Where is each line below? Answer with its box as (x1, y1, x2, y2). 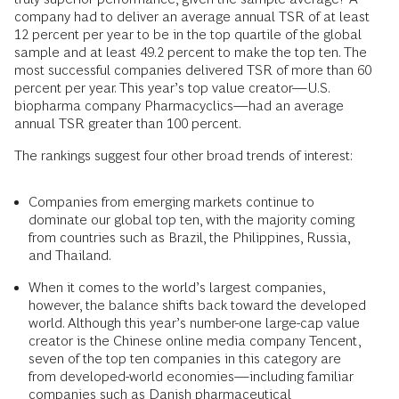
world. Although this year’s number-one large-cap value (28, 315, 360, 331)
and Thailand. (28, 248, 114, 264)
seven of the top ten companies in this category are (28, 351, 341, 367)
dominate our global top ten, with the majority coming (28, 212, 354, 228)
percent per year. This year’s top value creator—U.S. (14, 80, 330, 96)
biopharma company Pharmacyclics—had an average (14, 98, 344, 114)
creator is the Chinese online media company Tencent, (28, 333, 361, 349)
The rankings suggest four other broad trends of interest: (14, 148, 353, 164)
